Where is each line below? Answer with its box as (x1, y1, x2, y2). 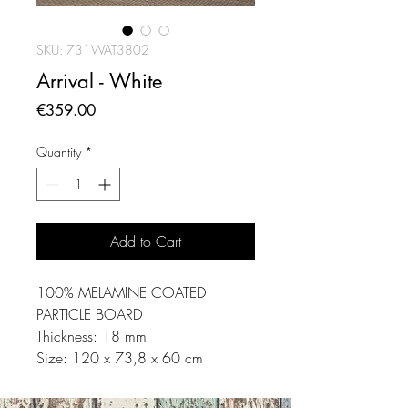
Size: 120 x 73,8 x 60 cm (36, 348, 203, 368)
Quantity (36, 143, 81, 160)
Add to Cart (110, 231, 181, 251)
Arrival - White (36, 68, 162, 94)
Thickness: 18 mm (36, 326, 147, 346)
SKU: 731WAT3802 (36, 41, 149, 58)
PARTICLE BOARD (36, 304, 142, 324)
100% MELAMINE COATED (36, 282, 206, 302)
